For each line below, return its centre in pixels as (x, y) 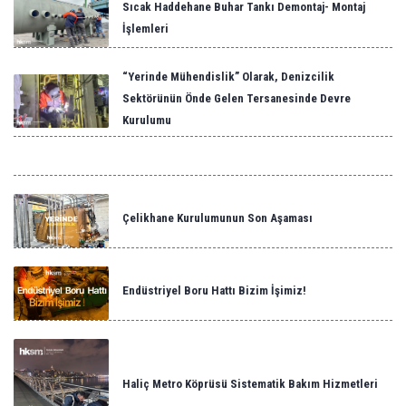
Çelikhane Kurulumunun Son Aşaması (217, 218)
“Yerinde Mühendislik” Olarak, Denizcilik (228, 77)
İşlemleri (145, 29)
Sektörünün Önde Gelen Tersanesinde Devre (237, 98)
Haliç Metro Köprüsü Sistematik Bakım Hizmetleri (250, 384)
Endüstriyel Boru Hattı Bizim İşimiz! (214, 290)
